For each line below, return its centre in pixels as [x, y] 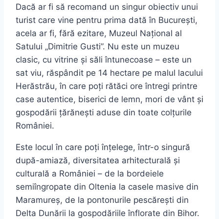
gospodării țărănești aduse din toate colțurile [104, 113]
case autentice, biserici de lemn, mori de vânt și [109, 99]
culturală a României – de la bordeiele [90, 174]
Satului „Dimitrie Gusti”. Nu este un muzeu [98, 47]
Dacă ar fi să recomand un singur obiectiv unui [107, 7]
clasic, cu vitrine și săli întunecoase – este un [104, 60]
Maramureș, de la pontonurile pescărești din [102, 200]
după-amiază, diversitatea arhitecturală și [98, 161]
